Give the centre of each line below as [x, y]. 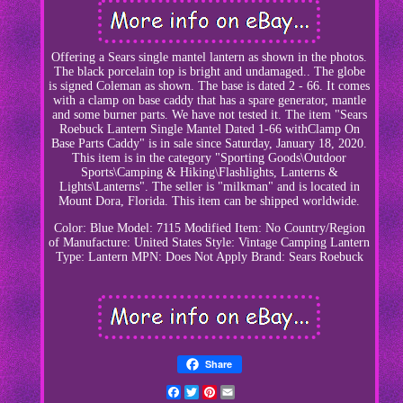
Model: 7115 [148, 228]
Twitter [218, 392]
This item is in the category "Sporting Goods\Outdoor [210, 158]
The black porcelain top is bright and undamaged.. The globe [209, 72]
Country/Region [324, 228]
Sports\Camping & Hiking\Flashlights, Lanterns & [209, 173]
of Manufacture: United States [125, 243]
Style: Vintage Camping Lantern [288, 243]
